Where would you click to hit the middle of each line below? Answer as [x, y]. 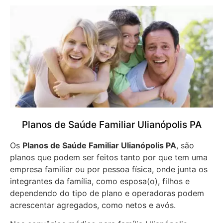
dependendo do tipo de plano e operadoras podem [107, 193]
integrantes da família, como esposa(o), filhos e [100, 181]
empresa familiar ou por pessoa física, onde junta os [109, 169]
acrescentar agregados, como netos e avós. [93, 205]
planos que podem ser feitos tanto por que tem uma [109, 157]
